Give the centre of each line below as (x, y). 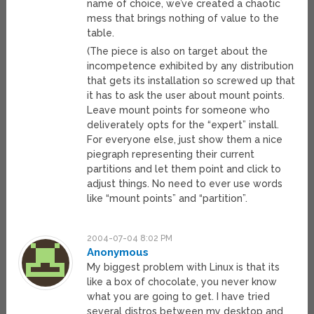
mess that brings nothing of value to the (183, 19)
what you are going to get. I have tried (179, 297)
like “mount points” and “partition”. (168, 199)
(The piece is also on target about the (178, 52)
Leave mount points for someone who (179, 110)
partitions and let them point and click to (184, 169)
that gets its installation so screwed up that (191, 81)
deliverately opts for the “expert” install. (183, 125)
